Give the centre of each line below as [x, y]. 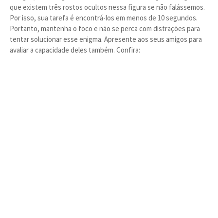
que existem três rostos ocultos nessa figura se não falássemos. [107, 7]
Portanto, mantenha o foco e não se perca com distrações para [105, 28]
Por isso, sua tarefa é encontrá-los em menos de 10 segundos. [104, 18]
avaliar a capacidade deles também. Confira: [75, 50]
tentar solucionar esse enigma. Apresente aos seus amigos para [106, 39]
